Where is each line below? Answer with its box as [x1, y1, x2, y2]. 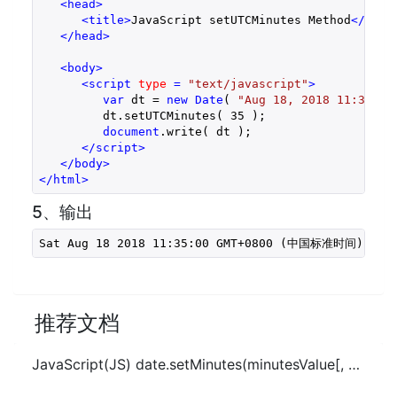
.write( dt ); [159, 124, 259, 138]
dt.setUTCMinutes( [38, 108, 230, 122]
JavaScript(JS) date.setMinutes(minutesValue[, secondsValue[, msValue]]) [348, 355, 360, 373]
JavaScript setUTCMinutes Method [130, 12, 351, 27]
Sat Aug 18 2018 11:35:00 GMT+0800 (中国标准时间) [38, 236, 363, 250]
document [102, 124, 160, 138]
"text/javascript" [187, 76, 308, 90]
